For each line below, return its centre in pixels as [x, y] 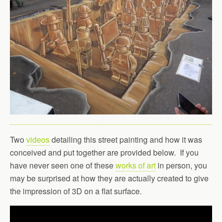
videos [38, 139]
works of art [136, 165]
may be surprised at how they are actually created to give [109, 178]
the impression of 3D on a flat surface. [76, 191]
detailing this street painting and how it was [126, 139]
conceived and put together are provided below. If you [104, 152]
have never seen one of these [63, 165]
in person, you [181, 165]
